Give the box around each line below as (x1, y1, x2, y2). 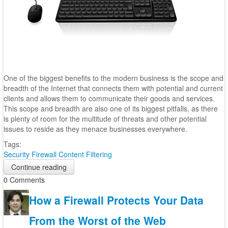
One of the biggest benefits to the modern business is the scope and (3, 73, 223, 83)
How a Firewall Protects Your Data (28, 192, 204, 208)
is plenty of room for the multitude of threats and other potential (3, 113, 207, 124)
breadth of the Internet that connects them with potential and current (3, 83, 223, 93)
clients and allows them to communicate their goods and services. (3, 93, 215, 103)
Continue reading (11, 162, 67, 172)
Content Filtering (58, 149, 112, 159)
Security (3, 149, 30, 159)
